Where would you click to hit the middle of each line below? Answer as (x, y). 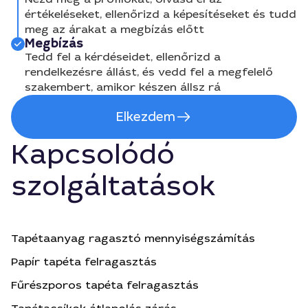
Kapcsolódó (93, 155)
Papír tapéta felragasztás (84, 262)
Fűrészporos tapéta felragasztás (105, 285)
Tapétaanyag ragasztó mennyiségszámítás (133, 238)
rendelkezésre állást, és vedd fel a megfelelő (149, 72)
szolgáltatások (113, 186)
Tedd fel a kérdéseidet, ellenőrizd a (123, 57)
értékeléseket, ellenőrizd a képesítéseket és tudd (161, 14)
